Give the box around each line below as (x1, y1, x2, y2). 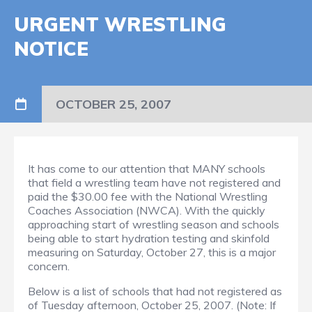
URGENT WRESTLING (14, 12, 226, 37)
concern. (28, 259, 70, 274)
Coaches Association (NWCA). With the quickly (28, 203, 265, 218)
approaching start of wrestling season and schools (28, 217, 279, 232)
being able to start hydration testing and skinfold (28, 231, 270, 246)
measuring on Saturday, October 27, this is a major (28, 245, 276, 260)
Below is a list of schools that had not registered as (28, 284, 282, 299)
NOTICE (14, 36, 88, 61)
